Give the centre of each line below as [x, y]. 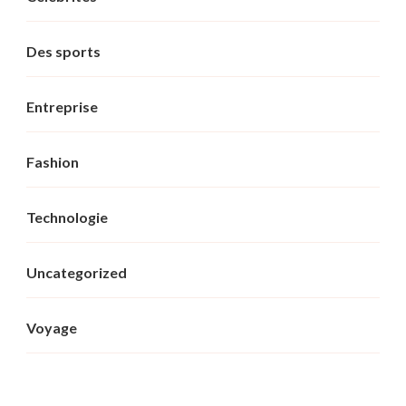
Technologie [67, 217]
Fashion [53, 161]
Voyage [52, 327]
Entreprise [62, 106]
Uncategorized [77, 272]
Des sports [63, 51]
